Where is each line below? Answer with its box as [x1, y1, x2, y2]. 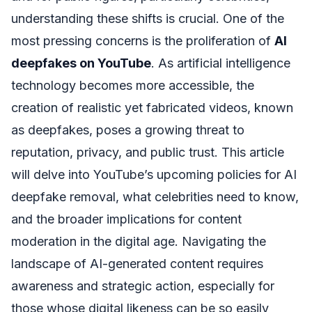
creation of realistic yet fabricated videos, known [11, 100, 293, 115]
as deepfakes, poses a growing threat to [11, 123, 244, 137]
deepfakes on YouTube [11, 56, 151, 70]
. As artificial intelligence [151, 56, 290, 70]
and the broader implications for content [11, 212, 242, 226]
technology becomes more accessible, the [11, 78, 254, 93]
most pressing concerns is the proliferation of [11, 33, 274, 48]
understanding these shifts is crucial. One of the [11, 11, 284, 26]
